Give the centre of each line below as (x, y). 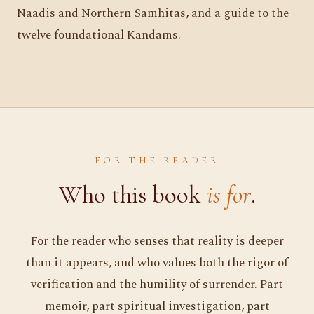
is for (228, 194)
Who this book (132, 194)
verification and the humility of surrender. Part (157, 284)
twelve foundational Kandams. (99, 35)
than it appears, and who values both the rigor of (157, 262)
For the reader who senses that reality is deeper (157, 241)
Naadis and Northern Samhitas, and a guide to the (153, 14)
